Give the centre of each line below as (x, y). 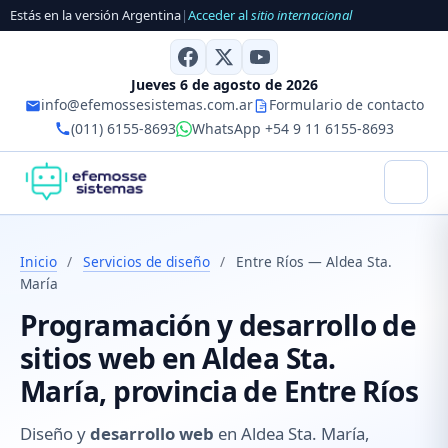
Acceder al (219, 15)
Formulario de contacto (346, 104)
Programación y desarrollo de (218, 325)
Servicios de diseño (146, 261)
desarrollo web (152, 434)
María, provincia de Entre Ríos (219, 391)
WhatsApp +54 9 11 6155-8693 (292, 128)
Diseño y (55, 434)
